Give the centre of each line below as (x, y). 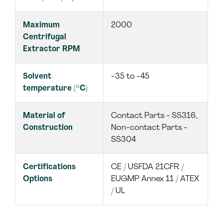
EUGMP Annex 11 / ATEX (155, 179)
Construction (48, 128)
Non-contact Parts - (149, 128)
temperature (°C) (55, 89)
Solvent (37, 77)
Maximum (41, 25)
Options (38, 179)
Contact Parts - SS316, (154, 116)
